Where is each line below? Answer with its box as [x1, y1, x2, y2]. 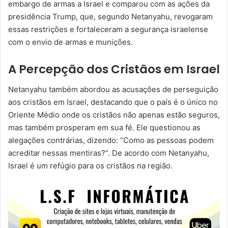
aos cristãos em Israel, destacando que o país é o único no [8, 97, 218, 107]
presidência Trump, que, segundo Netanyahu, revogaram [8, 11, 213, 21]
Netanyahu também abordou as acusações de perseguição [8, 84, 218, 95]
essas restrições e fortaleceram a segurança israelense [8, 24, 208, 34]
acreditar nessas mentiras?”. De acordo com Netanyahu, [8, 148, 209, 158]
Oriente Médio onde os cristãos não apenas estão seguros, [8, 110, 220, 120]
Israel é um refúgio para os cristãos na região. [8, 161, 173, 171]
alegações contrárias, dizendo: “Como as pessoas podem [8, 135, 214, 146]
